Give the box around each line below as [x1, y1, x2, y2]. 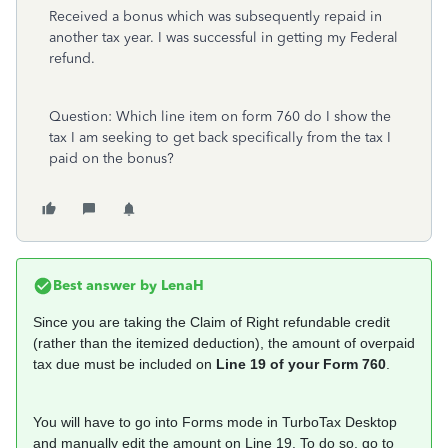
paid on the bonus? [49, 150, 174, 167]
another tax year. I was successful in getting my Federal [49, 29, 398, 46]
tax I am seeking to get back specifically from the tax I [49, 129, 391, 146]
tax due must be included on [33, 356, 216, 372]
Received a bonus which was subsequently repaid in [49, 8, 382, 25]
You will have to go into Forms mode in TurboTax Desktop [33, 414, 397, 430]
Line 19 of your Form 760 [216, 356, 386, 372]
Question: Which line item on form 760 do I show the [49, 108, 391, 125]
